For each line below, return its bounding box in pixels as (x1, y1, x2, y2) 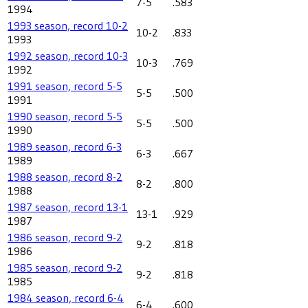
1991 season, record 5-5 (8, 78, 122, 93)
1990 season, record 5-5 (8, 109, 122, 123)
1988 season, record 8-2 (8, 169, 122, 184)
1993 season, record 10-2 (8, 18, 128, 32)
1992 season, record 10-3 (8, 48, 128, 63)
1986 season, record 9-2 (8, 230, 122, 244)
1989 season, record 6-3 (8, 139, 122, 153)
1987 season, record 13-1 (8, 199, 128, 214)
